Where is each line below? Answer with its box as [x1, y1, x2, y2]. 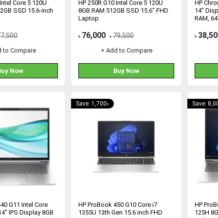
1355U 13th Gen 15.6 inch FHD [78, 209, 163, 216]
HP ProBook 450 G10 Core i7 [78, 201, 157, 208]
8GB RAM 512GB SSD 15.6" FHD [78, 7, 168, 14]
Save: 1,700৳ [76, 100, 109, 107]
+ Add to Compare [100, 47, 152, 54]
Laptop [78, 15, 99, 22]
